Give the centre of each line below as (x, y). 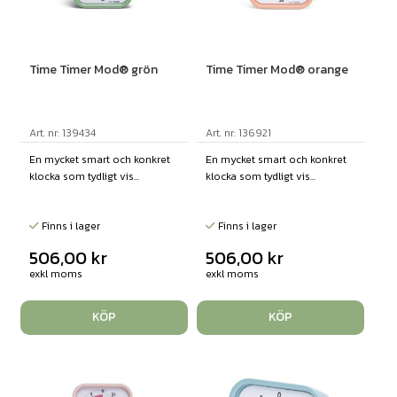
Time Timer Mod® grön (93, 69)
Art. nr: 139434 (62, 132)
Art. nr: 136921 (238, 132)
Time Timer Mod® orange (276, 69)
